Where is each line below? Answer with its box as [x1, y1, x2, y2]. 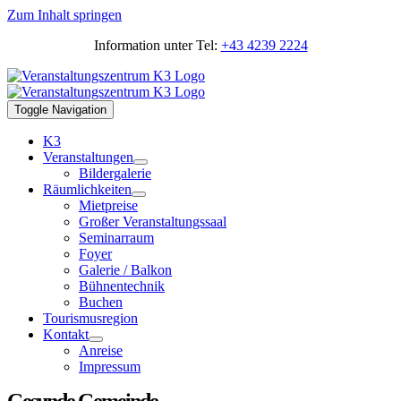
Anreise [79, 343, 123, 358]
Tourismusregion [43, 311, 138, 326]
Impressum [79, 359, 141, 374]
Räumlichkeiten [43, 182, 132, 197]
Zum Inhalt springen [7, 7, 122, 22]
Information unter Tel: [93, 38, 221, 53]
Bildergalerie [79, 166, 151, 181]
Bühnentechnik [79, 278, 165, 294]
